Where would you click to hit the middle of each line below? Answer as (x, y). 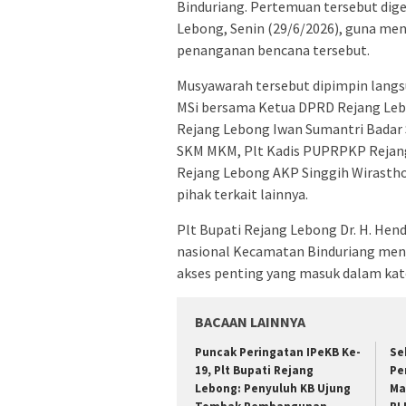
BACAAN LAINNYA (250, 321)
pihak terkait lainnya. (242, 193)
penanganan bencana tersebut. (273, 49)
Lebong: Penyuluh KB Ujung (273, 388)
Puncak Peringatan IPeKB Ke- (278, 352)
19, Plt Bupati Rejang (254, 370)
